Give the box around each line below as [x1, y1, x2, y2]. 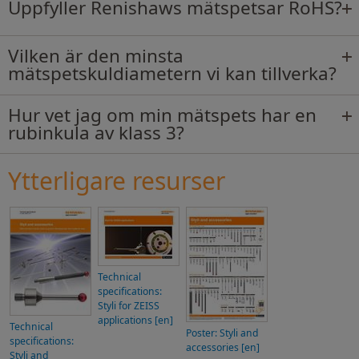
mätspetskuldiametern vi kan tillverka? [8, 61, 337, 87]
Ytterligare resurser [8, 164, 225, 198]
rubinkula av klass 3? [8, 119, 184, 145]
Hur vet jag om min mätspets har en [8, 102, 317, 127]
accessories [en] [186, 341, 260, 355]
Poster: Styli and [186, 326, 258, 341]
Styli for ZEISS [98, 299, 159, 313]
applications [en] [98, 313, 173, 328]
